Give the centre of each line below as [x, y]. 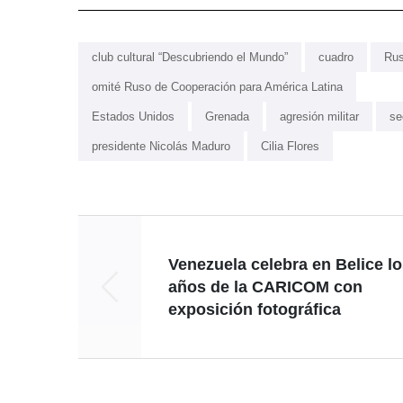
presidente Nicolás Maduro [161, 147]
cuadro [336, 58]
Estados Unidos [133, 117]
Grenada [227, 117]
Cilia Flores [290, 147]
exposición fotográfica [255, 309]
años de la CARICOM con [265, 287]
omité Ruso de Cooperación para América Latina [217, 87]
